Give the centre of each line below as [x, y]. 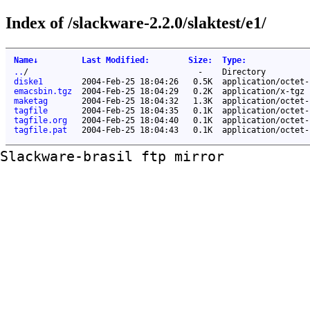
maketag [31, 101]
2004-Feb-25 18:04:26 [130, 81]
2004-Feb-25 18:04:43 [130, 130]
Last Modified [113, 60]
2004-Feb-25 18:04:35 [130, 110]
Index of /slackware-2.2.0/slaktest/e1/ [136, 22]
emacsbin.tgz [43, 91]
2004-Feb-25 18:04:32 [130, 101]
